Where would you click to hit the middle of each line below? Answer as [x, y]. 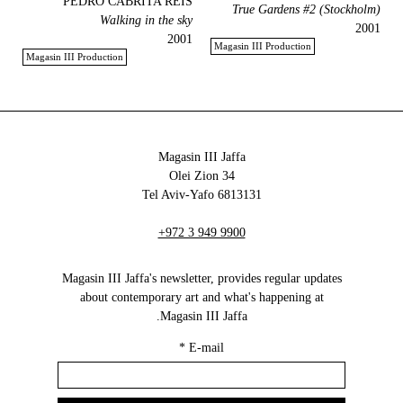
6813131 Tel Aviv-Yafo [239, 195]
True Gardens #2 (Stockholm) [306, 10]
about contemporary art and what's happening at [201, 298]
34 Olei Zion [228, 176]
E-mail [206, 348]
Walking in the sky [146, 21]
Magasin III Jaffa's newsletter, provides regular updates [201, 279]
